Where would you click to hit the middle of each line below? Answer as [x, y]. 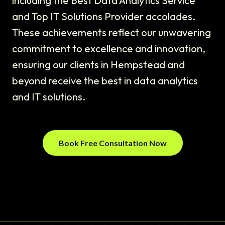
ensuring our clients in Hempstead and [98, 65]
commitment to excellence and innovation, [109, 49]
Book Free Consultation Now [113, 143]
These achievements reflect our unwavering [111, 33]
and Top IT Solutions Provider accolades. [104, 17]
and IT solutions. [49, 97]
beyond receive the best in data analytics [105, 81]
